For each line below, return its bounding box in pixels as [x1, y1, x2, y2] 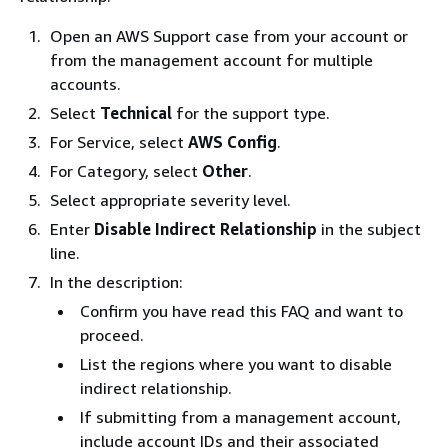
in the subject [317, 218, 421, 239]
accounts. [50, 73, 121, 94]
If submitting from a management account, [80, 406, 401, 427]
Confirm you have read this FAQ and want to [80, 300, 403, 321]
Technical [100, 102, 172, 123]
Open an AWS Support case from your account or [50, 25, 408, 46]
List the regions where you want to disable [80, 353, 392, 374]
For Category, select [50, 160, 202, 181]
